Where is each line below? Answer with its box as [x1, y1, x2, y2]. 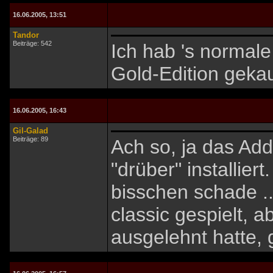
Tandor [13, 30, 39, 40]
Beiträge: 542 [13, 40, 52, 47]
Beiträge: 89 [13, 135, 48, 143]
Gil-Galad [13, 126, 48, 135]
